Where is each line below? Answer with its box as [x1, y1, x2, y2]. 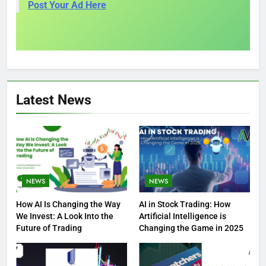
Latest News [16, 91, 91, 109]
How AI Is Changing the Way [16, 199, 121, 210]
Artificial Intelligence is [139, 211, 226, 221]
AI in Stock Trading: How [139, 199, 230, 210]
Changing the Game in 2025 [139, 223, 243, 233]
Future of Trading [16, 223, 82, 233]
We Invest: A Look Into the [16, 211, 113, 221]
